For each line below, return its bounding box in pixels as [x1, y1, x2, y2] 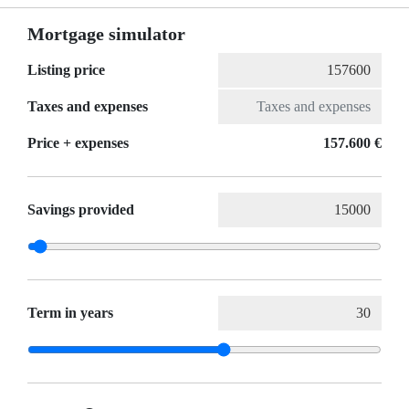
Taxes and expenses [27, 99, 148, 115]
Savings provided [27, 202, 134, 218]
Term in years [27, 305, 113, 321]
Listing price [27, 62, 105, 79]
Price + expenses [27, 135, 129, 152]
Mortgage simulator [27, 24, 185, 45]
